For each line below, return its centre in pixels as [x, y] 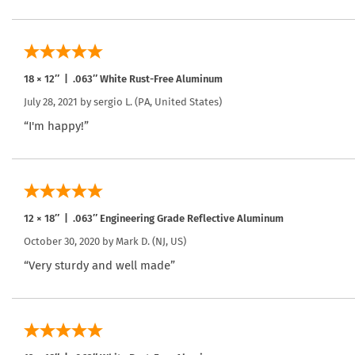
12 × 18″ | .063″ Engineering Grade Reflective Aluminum [154, 218]
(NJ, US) [168, 241]
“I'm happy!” [56, 126]
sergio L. [113, 101]
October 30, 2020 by [70, 241]
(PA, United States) [177, 101]
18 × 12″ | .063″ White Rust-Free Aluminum [123, 78]
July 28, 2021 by [59, 101]
